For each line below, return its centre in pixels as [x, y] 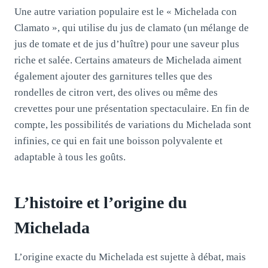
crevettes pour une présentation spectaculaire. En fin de [132, 108]
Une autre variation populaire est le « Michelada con [126, 11]
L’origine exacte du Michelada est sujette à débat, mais [130, 257]
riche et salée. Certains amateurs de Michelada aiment [128, 60]
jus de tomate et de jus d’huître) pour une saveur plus [127, 44]
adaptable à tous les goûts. [70, 157]
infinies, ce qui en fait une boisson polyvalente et [118, 141]
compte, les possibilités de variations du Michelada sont [133, 124]
